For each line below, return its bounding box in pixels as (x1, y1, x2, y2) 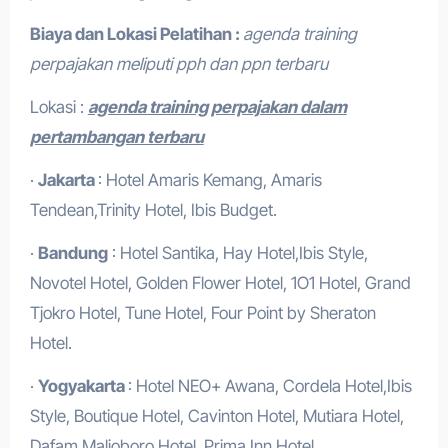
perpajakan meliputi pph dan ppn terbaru (29, 54, 328, 74)
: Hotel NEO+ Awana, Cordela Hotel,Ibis (127, 376, 412, 396)
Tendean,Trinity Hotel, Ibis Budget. (29, 200, 277, 220)
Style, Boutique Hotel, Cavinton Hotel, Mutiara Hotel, (29, 406, 404, 426)
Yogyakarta (37, 376, 128, 396)
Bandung (37, 243, 108, 263)
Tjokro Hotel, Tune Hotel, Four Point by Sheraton (29, 303, 376, 323)
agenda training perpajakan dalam (87, 97, 347, 117)
